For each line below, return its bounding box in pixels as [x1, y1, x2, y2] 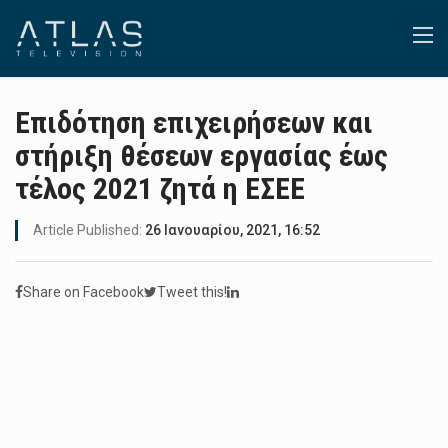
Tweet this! [157, 284, 227, 300]
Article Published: [33, 222, 145, 238]
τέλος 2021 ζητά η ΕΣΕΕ [15, 171, 305, 206]
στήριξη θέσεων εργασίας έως [15, 138, 388, 173]
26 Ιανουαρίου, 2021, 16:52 [145, 222, 320, 238]
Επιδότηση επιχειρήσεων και [15, 105, 373, 140]
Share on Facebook [23, 284, 144, 300]
